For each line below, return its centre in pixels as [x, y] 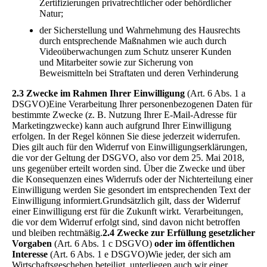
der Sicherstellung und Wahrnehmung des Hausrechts [140, 30]
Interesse [30, 254]
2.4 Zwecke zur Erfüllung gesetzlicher [179, 232]
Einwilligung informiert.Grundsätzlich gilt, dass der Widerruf [126, 200]
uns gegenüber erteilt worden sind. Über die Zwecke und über [128, 168]
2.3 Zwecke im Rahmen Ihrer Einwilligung [100, 93]
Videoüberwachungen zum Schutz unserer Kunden [135, 51]
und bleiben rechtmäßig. [57, 232]
